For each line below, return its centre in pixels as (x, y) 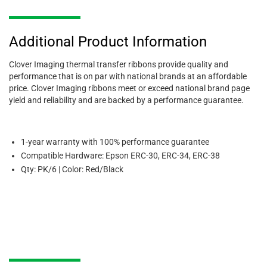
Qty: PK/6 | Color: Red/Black (72, 169)
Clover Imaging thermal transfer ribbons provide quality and (119, 64)
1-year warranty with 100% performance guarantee (115, 142)
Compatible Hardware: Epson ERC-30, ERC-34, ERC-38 (120, 155)
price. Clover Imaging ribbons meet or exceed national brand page (129, 88)
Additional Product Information (108, 41)
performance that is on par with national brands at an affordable (128, 76)
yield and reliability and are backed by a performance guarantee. (126, 100)
